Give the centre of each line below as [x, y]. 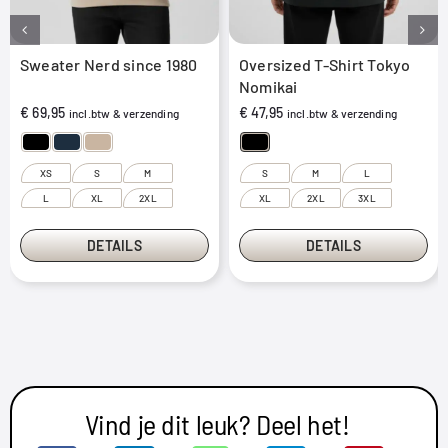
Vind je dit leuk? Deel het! [217, 423]
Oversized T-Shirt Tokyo [325, 64]
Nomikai [268, 86]
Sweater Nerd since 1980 [109, 64]
